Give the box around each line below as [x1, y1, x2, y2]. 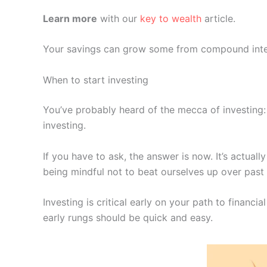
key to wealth [140, 12, 201, 24]
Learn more [43, 12, 97, 24]
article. [201, 12, 235, 24]
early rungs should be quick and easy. [43, 212, 213, 224]
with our [97, 12, 140, 24]
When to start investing [43, 73, 148, 86]
